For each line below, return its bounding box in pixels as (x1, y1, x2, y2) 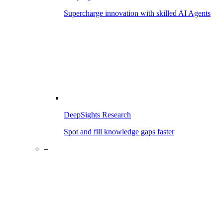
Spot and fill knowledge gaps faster (64, 127, 174, 136)
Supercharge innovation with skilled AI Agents (64, 9, 211, 17)
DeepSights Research (64, 111, 131, 119)
